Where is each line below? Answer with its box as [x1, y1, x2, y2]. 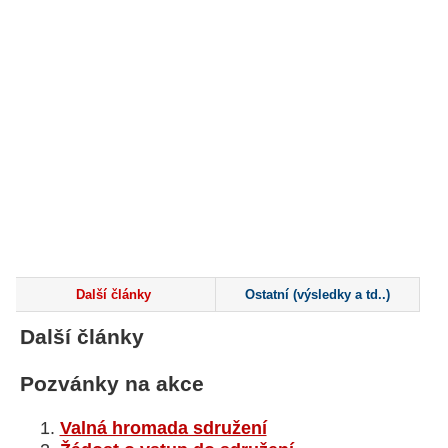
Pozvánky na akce [19, 371, 204, 395]
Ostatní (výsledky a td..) [244, 287, 390, 302]
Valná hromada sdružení [59, 418, 267, 439]
